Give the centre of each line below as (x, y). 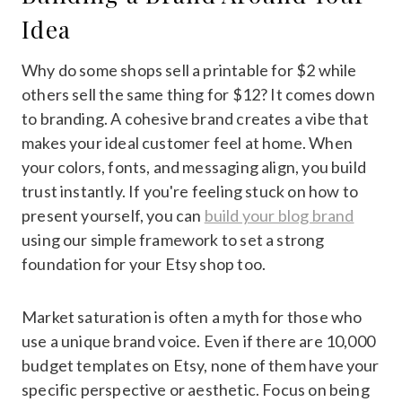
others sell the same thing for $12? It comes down (198, 94)
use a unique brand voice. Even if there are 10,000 (198, 341)
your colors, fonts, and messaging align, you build (194, 166)
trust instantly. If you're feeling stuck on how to (190, 191)
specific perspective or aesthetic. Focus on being (196, 389)
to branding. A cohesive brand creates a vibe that (195, 118)
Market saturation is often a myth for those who (192, 316)
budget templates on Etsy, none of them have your (201, 365)
